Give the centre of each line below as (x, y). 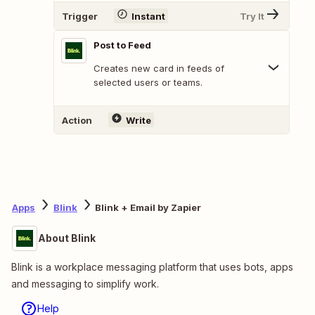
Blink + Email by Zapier (148, 207)
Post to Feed (122, 45)
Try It (252, 16)
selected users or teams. (148, 83)
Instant (148, 16)
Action (77, 120)
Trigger (80, 16)
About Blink (67, 238)
